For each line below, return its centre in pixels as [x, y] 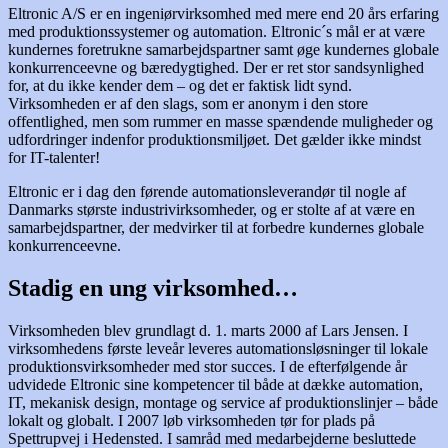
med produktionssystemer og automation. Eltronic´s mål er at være [216, 32]
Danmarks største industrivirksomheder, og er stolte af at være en [211, 210]
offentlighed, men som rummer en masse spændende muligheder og [220, 122]
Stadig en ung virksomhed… [153, 288]
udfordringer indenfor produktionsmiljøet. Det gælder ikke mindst [214, 140]
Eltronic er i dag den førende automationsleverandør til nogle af [207, 192]
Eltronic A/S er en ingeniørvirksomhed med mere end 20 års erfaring [223, 14]
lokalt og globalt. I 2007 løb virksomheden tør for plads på [191, 421]
